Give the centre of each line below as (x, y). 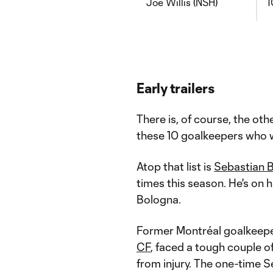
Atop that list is (175, 166)
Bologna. (159, 199)
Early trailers (175, 88)
